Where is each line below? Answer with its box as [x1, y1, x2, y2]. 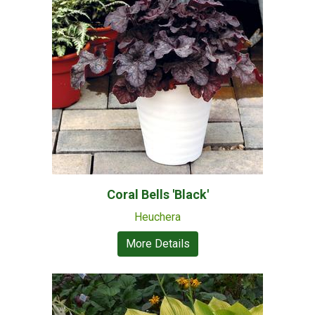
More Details [125, 237, 190, 250]
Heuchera [134, 210, 181, 224]
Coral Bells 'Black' [106, 187, 209, 202]
